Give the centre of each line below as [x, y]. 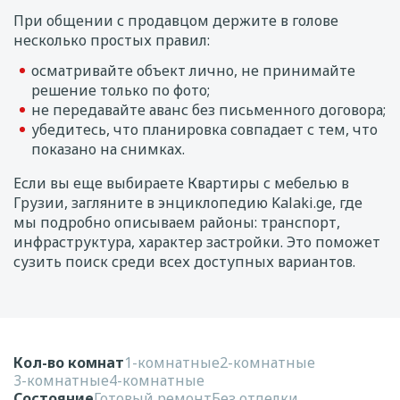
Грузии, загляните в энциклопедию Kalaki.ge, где [188, 203]
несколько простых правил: [112, 40]
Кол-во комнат [69, 362]
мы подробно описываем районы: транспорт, [177, 222]
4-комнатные [157, 380]
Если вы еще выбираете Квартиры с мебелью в [181, 183]
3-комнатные [61, 380]
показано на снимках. [108, 149]
